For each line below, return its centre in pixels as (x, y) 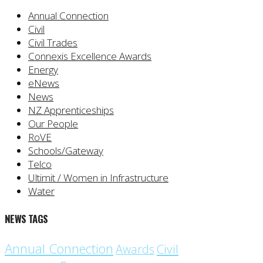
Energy (43, 70)
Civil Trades (53, 43)
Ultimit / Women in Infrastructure (98, 178)
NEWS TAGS (26, 219)
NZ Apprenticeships (71, 110)
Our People (53, 124)
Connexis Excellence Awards (90, 56)
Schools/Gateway (66, 151)
